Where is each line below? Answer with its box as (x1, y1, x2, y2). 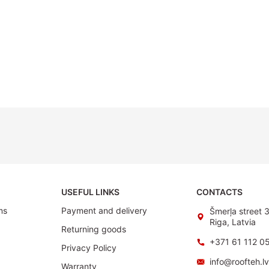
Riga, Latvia (210, 217, 256, 228)
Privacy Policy (61, 243, 116, 253)
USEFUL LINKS (61, 187, 119, 198)
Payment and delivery (61, 205, 147, 216)
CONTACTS (196, 187, 243, 198)
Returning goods (61, 224, 126, 235)
